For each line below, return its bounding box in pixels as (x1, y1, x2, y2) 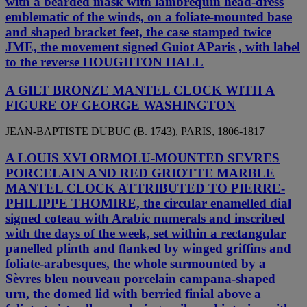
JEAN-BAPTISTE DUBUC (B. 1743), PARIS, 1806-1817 (5, 125, 265, 138)
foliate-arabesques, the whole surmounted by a (5, 256, 266, 271)
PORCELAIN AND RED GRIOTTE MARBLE (5, 166, 275, 181)
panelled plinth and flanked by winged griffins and (5, 241, 291, 256)
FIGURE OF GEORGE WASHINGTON (5, 97, 236, 112)
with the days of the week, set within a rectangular (5, 226, 286, 241)
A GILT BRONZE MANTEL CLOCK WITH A (5, 82, 275, 97)
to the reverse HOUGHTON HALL (5, 55, 204, 69)
